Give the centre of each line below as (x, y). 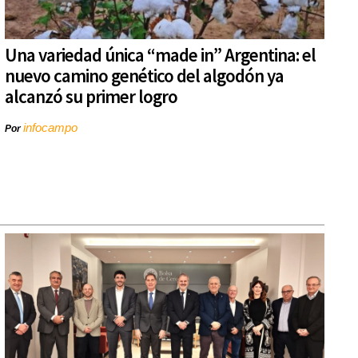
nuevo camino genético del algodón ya (144, 76)
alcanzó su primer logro (91, 97)
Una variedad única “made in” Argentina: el (160, 55)
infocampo (50, 128)
